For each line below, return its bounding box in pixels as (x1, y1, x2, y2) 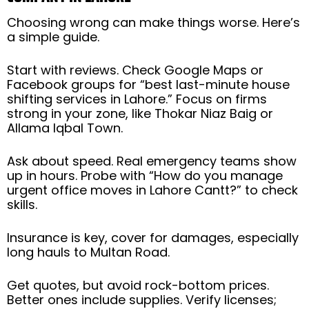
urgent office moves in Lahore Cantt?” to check (7, 181, 298, 199)
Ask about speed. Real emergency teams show (7, 152, 297, 170)
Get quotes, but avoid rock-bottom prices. (7, 276, 269, 294)
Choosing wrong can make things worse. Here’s (7, 13, 300, 31)
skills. (7, 195, 37, 213)
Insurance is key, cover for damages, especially (7, 228, 299, 246)
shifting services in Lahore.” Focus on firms (7, 90, 267, 108)
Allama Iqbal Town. (7, 119, 123, 137)
